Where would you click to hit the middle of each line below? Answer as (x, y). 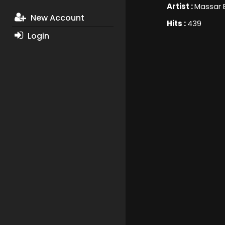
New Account (56, 18)
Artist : (180, 7)
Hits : (177, 24)
